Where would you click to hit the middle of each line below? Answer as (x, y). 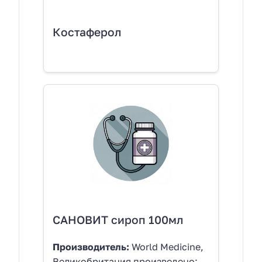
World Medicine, (166, 247)
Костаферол (87, 32)
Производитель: (91, 247)
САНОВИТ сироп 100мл (118, 220)
